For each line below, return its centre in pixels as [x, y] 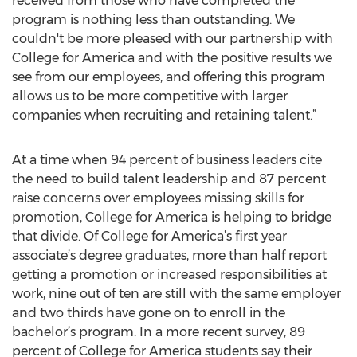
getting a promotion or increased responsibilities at [169, 275]
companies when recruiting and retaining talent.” [164, 115]
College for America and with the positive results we [172, 58]
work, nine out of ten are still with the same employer [177, 294]
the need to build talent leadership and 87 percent [169, 179]
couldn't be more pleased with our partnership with [173, 39]
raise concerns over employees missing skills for [158, 198]
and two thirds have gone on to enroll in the [149, 313]
